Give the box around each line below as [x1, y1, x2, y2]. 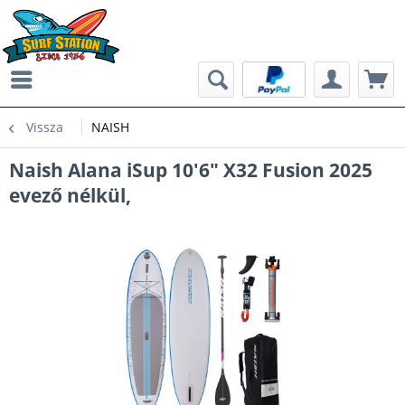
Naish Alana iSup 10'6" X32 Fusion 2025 [9, 157, 372, 183]
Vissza [26, 118, 63, 136]
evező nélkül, [9, 183, 131, 208]
